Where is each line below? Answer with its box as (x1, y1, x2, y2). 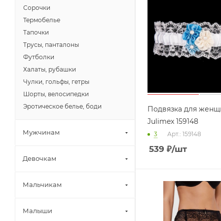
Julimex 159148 (147, 116, 198, 126)
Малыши (23, 207, 52, 215)
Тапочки (23, 29, 49, 36)
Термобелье (23, 16, 60, 24)
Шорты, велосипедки (23, 90, 89, 98)
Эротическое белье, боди (23, 103, 102, 110)
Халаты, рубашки (23, 66, 76, 73)
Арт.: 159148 (167, 130, 201, 138)
